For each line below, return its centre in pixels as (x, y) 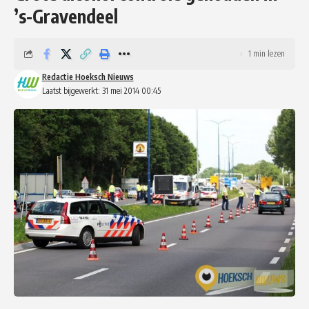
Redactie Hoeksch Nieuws (88, 77)
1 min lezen (267, 53)
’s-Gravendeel (66, 16)
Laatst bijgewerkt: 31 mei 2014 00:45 (101, 90)
